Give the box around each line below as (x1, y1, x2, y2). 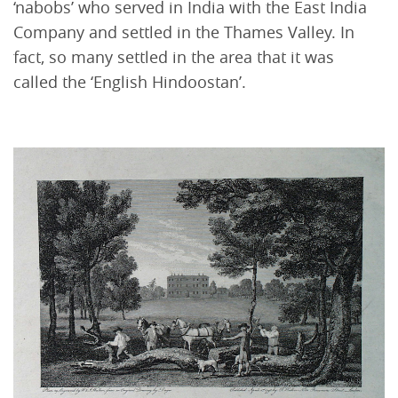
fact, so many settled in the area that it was (13, 45, 334, 68)
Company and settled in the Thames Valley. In (13, 20, 354, 43)
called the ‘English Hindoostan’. (13, 70, 246, 92)
